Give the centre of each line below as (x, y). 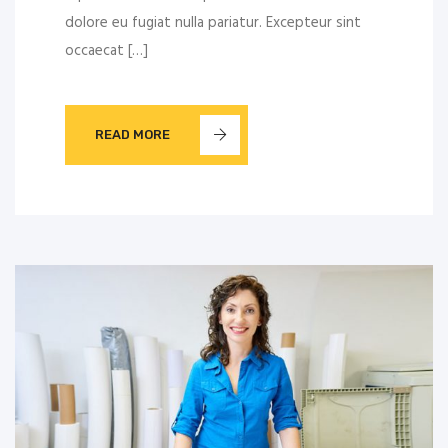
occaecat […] (106, 50)
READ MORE (132, 135)
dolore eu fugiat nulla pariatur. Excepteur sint (213, 22)
